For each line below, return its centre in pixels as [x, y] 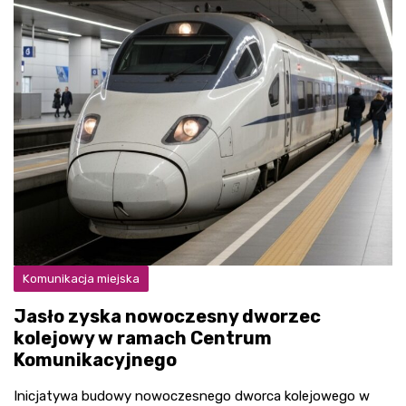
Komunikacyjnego [95, 360]
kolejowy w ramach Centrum [143, 338]
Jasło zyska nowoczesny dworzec [167, 316]
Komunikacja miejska [81, 279]
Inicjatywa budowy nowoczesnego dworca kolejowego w [192, 396]
